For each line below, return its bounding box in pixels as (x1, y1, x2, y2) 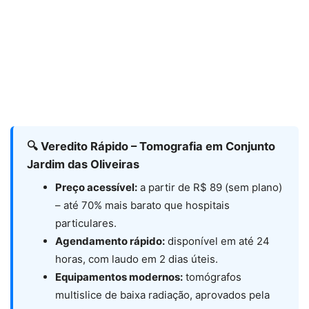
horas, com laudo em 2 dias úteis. (55, 252, 218, 266)
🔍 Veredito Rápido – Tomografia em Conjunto (27, 139, 275, 154)
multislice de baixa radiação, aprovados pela (55, 288, 270, 302)
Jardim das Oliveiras (27, 157, 139, 172)
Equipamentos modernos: (55, 270, 183, 284)
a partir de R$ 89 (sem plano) (137, 181, 282, 195)
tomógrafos (183, 270, 241, 284)
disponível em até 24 (165, 235, 270, 248)
